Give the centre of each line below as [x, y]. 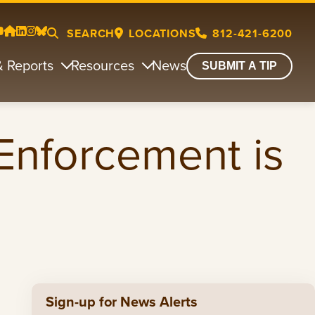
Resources [103, 65]
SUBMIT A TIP [239, 66]
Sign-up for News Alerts [121, 302]
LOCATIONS [162, 33]
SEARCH [89, 33]
